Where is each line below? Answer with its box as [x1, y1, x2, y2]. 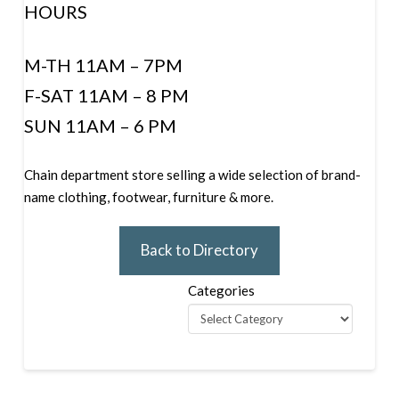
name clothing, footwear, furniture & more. [23, 189, 273, 206]
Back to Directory [140, 240, 258, 260]
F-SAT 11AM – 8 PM [23, 85, 189, 107]
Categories [188, 281, 256, 298]
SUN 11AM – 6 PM [23, 115, 176, 137]
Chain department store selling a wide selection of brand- [23, 167, 361, 183]
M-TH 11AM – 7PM [23, 54, 183, 77]
